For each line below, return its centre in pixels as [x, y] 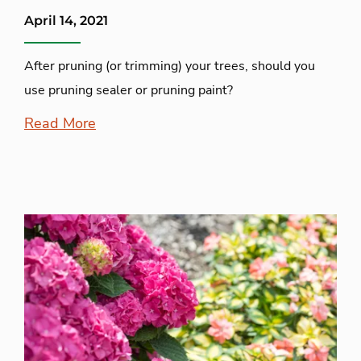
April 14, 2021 [66, 20]
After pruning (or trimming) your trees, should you [170, 66]
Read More [60, 123]
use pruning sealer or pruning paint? [129, 90]
